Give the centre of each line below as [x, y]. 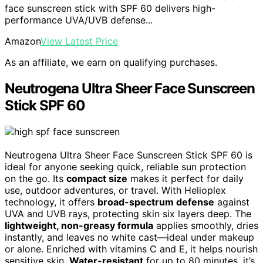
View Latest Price [79, 41]
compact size [97, 179]
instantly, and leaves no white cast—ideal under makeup [129, 237]
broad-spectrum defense [156, 202]
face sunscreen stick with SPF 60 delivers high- [110, 9]
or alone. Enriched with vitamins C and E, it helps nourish [131, 249]
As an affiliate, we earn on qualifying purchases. [111, 63]
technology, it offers [51, 202]
